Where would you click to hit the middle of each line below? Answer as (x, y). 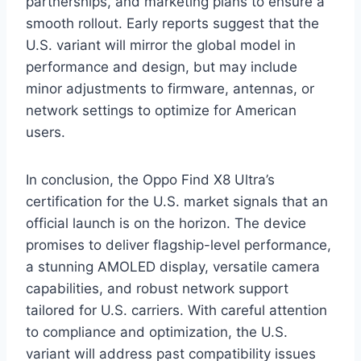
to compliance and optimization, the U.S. (157, 332)
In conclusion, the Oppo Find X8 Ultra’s (150, 179)
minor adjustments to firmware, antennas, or (170, 88)
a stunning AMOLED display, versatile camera (173, 266)
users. (46, 132)
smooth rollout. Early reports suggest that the (172, 23)
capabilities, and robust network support (157, 288)
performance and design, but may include (162, 66)
